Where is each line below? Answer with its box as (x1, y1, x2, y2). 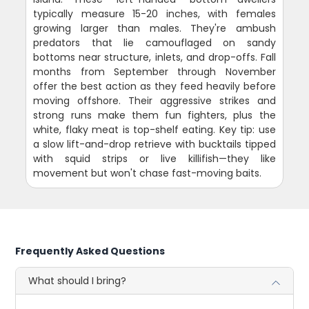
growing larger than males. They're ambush (33, 21, 276, 36)
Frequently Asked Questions (15, 244, 166, 259)
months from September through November (33, 65, 276, 79)
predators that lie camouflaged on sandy (33, 36, 276, 50)
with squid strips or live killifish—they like (33, 152, 276, 166)
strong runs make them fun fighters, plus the (33, 108, 276, 123)
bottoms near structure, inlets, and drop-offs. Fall (33, 50, 276, 65)
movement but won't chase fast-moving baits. (33, 166, 262, 181)
